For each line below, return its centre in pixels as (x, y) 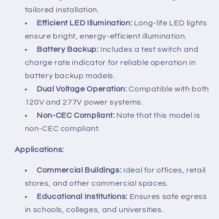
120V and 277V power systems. (84, 102)
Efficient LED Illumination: (85, 23)
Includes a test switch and (150, 49)
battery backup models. (70, 76)
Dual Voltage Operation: (82, 89)
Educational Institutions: (82, 197)
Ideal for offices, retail (164, 170)
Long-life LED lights (170, 23)
